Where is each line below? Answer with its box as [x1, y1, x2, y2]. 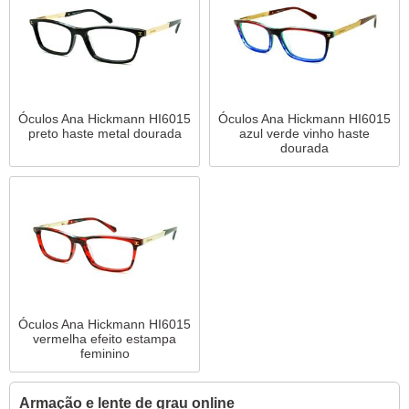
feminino [79, 345, 130, 361]
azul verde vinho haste [239, 125, 370, 141]
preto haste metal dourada [27, 125, 182, 141]
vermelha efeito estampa [33, 330, 176, 346]
